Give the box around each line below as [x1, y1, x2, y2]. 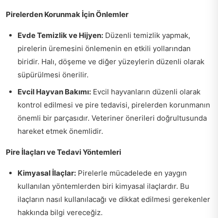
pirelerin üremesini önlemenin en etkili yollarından [18, 44, 191, 54]
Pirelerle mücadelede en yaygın [76, 168, 187, 178]
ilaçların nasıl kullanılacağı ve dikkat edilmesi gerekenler [18, 195, 210, 204]
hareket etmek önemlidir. [18, 127, 103, 136]
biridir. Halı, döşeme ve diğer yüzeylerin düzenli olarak [18, 57, 204, 67]
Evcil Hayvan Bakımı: [18, 87, 91, 97]
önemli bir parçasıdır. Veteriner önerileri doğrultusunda [18, 113, 207, 123]
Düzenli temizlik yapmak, [103, 31, 190, 40]
